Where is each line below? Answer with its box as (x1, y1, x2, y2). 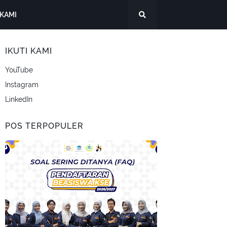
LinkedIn (5, 95, 32, 103)
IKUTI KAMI (5, 46, 52, 56)
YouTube (5, 66, 33, 74)
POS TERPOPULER (5, 121, 84, 131)
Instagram (5, 81, 39, 89)
